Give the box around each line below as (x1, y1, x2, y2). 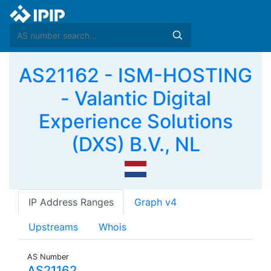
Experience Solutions (38, 109, 233, 133)
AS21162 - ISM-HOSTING (19, 64, 252, 87)
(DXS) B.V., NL (71, 132, 200, 156)
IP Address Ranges (28, 196, 114, 209)
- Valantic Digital (60, 87, 211, 110)
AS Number (27, 252, 69, 262)
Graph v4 (134, 196, 177, 209)
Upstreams (28, 221, 78, 233)
